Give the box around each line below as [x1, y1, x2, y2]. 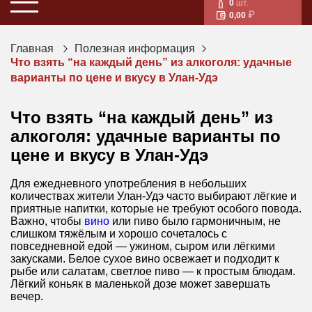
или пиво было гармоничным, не [109, 214, 281, 227]
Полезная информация [75, 42, 195, 54]
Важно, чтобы [10, 214, 84, 227]
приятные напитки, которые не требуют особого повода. [10, 202, 302, 214]
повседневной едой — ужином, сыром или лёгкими [10, 240, 275, 252]
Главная [10, 42, 54, 54]
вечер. [10, 290, 43, 302]
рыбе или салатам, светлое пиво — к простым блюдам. [10, 265, 295, 277]
